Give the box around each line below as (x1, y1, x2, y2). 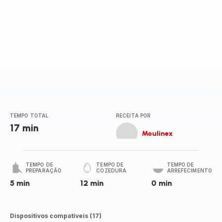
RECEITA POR (116, 112, 151, 118)
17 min (10, 122, 39, 134)
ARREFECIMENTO (166, 167, 212, 173)
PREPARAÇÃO (26, 167, 61, 173)
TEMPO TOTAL (10, 112, 49, 118)
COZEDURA (96, 167, 127, 173)
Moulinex (142, 129, 173, 138)
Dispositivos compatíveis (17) (10, 212, 102, 220)
